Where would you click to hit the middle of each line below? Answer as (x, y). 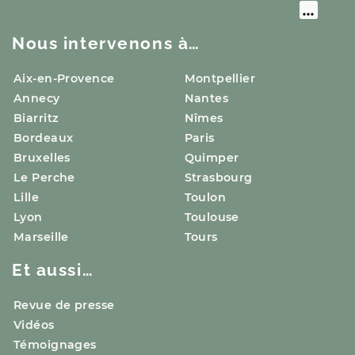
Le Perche (44, 177)
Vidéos (34, 324)
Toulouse (212, 217)
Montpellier (220, 78)
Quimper (212, 157)
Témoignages (55, 344)
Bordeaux (44, 137)
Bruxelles (42, 157)
